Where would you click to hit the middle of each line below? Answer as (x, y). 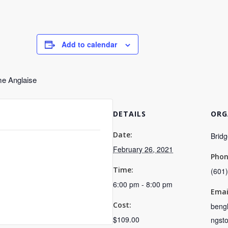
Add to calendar (89, 44)
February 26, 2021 (143, 149)
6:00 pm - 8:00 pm (143, 184)
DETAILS (130, 114)
